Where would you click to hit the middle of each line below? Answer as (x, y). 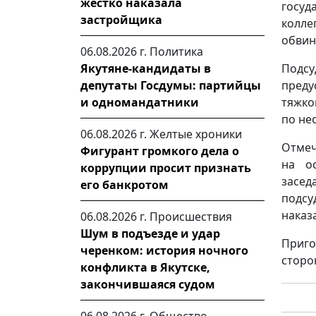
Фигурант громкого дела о (160, 151)
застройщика (121, 20)
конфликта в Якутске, (145, 267)
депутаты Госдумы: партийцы (171, 85)
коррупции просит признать (166, 168)
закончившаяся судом (148, 284)
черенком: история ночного (164, 250)
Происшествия (191, 217)
